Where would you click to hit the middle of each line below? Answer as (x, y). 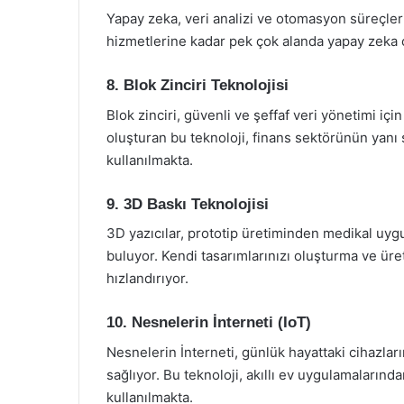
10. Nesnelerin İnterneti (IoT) (209, 322)
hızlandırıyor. (147, 278)
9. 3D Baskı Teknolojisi (188, 204)
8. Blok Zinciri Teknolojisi (197, 85)
